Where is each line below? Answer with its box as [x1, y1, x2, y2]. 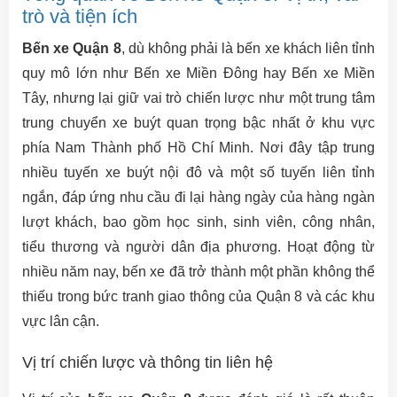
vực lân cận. [22, 314, 99, 329]
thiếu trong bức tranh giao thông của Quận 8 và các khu [22, 289, 375, 304]
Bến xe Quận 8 [22, 41, 121, 56]
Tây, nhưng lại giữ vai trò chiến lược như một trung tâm [22, 90, 375, 105]
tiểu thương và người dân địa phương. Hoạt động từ [22, 239, 375, 254]
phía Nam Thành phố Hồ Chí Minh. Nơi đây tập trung [22, 140, 375, 155]
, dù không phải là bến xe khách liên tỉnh [121, 41, 375, 56]
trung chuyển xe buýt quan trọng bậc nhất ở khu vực [22, 115, 375, 130]
